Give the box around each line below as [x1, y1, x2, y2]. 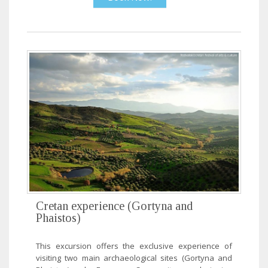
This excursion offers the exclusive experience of [36, 240, 232, 252]
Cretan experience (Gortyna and [36, 199, 193, 213]
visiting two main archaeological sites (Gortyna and [36, 252, 232, 264]
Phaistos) [36, 211, 81, 225]
